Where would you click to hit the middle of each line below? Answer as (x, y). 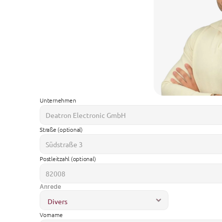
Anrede (50, 187)
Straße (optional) (61, 129)
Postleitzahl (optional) (68, 159)
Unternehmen (58, 100)
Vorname (51, 215)
